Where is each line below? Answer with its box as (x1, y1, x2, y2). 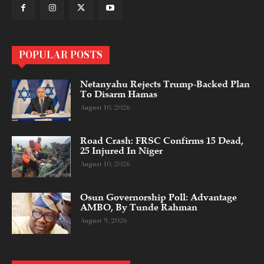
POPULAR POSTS (19, 47, 103, 62)
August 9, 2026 (80, 215, 127, 225)
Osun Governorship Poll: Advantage (80, 191, 237, 203)
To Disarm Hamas (80, 88, 157, 100)
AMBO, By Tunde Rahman (80, 201, 197, 213)
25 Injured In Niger (80, 144, 163, 157)
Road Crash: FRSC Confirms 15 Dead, (80, 134, 243, 147)
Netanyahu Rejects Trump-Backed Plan (80, 78, 250, 90)
